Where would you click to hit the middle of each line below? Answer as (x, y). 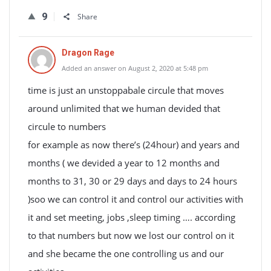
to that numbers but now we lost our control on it (131, 235)
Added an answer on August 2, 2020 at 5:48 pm (135, 68)
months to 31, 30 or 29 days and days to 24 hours (132, 181)
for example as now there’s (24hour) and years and (134, 145)
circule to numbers (67, 126)
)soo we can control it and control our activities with (135, 199)
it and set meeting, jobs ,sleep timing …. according (132, 217)
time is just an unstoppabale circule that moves (126, 90)
